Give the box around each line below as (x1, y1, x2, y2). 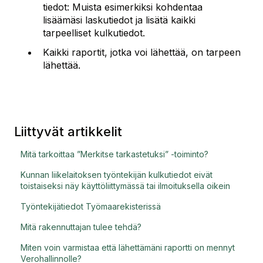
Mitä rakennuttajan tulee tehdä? (21, 222, 142, 232)
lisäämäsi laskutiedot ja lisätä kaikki (43, 14, 195, 26)
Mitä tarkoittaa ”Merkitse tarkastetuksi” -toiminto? (21, 149, 209, 160)
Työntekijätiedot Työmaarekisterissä (21, 201, 161, 212)
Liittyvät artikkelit (14, 124, 122, 140)
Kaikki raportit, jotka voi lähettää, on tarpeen (43, 46, 241, 59)
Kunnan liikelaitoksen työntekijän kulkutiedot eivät (21, 170, 213, 180)
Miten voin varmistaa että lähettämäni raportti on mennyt (21, 242, 235, 253)
